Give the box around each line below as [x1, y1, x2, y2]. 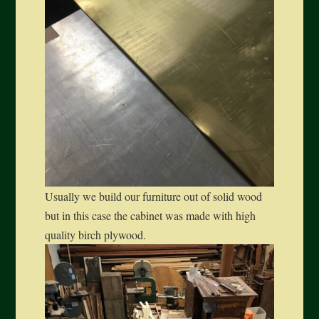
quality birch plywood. [44, 227, 146, 243]
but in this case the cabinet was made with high [44, 208, 256, 224]
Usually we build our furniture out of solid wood [44, 189, 262, 204]
